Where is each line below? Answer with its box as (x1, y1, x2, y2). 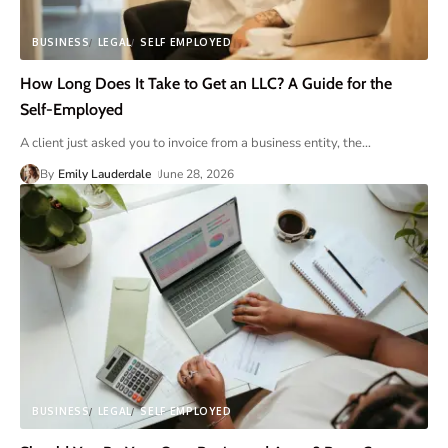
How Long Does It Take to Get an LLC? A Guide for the (20, 74, 392, 94)
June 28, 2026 (159, 166, 235, 183)
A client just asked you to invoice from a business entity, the (20, 134, 362, 153)
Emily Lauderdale (58, 166, 152, 183)
